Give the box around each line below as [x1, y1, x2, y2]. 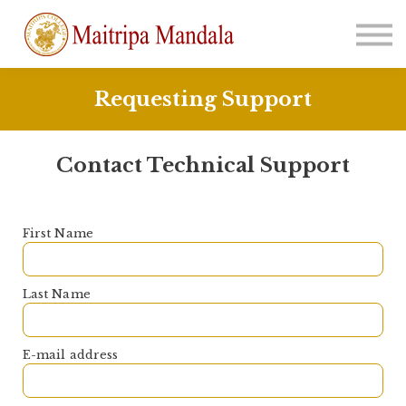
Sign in [167, 33, 239, 57]
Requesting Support [94, 86, 312, 111]
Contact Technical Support [56, 152, 350, 178]
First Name [23, 227, 93, 241]
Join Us [167, 60, 239, 84]
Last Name [23, 287, 91, 302]
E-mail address [23, 348, 119, 362]
